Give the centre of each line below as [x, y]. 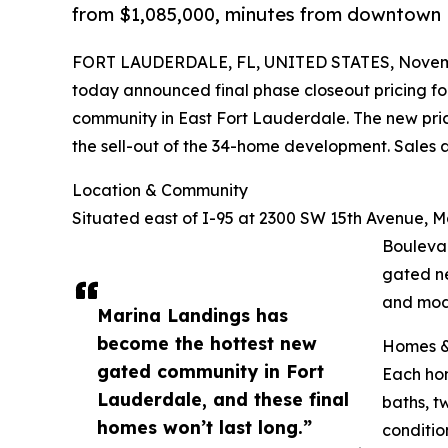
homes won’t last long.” [204, 426]
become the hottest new [207, 342]
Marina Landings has [192, 314]
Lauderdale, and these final [223, 398]
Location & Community [160, 189]
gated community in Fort [210, 370]
